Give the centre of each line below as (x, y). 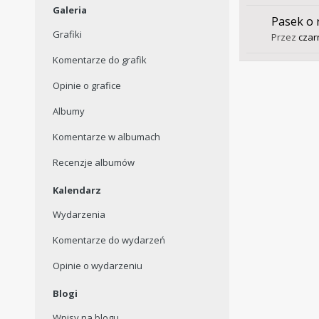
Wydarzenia (79, 215)
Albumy (68, 111)
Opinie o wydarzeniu (97, 266)
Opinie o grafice (87, 86)
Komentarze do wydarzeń (109, 240)
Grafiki (67, 35)
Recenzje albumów (93, 163)
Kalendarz (77, 190)
